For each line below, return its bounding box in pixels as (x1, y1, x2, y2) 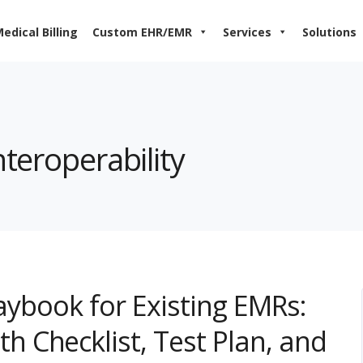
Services (223, 24, 271, 40)
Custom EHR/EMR (92, 24, 192, 40)
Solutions (302, 24, 357, 40)
